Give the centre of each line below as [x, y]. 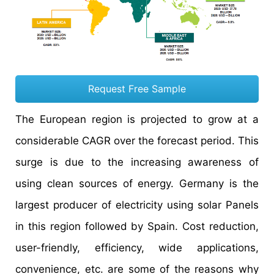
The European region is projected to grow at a [137, 119]
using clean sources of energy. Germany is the [137, 183]
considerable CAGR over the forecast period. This [137, 140]
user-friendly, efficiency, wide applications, [137, 247]
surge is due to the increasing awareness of [137, 162]
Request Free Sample [137, 88]
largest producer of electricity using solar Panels [137, 205]
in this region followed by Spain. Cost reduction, [137, 226]
